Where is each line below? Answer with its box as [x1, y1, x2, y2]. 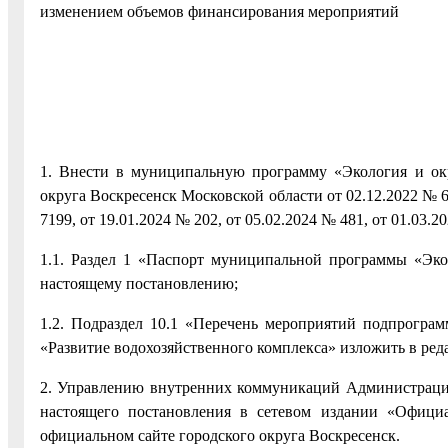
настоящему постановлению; [40, 275, 238, 293]
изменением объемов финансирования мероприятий [40, 3, 399, 21]
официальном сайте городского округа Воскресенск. [40, 427, 400, 445]
